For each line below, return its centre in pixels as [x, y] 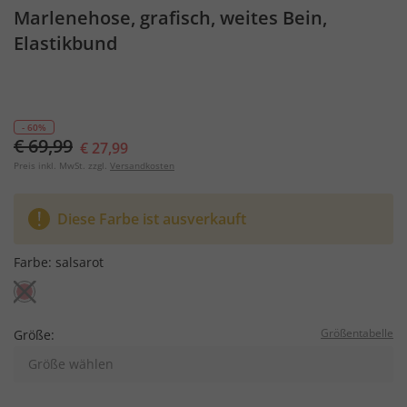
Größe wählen [71, 364]
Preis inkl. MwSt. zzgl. [60, 165]
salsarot [79, 262]
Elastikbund [65, 43]
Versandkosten [142, 165]
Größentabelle [357, 333]
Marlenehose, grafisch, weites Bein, [170, 18]
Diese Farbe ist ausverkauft [152, 219]
